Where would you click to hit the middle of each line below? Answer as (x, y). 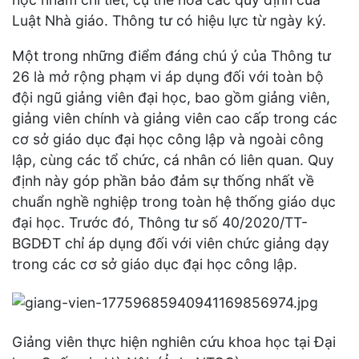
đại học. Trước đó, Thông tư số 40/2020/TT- (160, 222)
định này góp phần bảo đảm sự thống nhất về (163, 180)
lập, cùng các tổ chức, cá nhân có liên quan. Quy (173, 159)
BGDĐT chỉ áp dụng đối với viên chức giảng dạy (171, 243)
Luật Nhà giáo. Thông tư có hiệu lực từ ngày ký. (169, 21)
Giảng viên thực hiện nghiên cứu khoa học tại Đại (174, 341)
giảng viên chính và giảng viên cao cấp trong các (175, 118)
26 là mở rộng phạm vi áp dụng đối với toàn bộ (168, 76)
